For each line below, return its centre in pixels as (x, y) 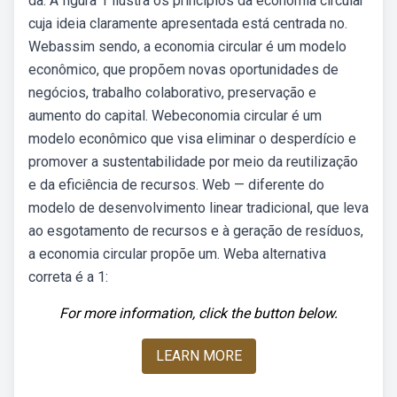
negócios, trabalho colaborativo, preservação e (172, 93)
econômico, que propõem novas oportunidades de (183, 70)
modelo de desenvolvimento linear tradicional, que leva (198, 208)
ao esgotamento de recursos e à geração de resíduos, (196, 231)
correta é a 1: (68, 277)
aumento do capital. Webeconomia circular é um (175, 116)
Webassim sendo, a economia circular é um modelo (187, 47)
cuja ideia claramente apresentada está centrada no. (188, 23)
